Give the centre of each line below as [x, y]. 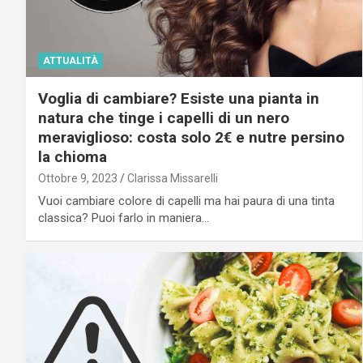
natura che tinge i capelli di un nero [164, 118]
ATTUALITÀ [70, 61]
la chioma [73, 157]
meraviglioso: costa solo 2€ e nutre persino [191, 138]
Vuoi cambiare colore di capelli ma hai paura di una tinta [186, 201]
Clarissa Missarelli [173, 179]
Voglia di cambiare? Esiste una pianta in [179, 99]
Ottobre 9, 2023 [78, 179]
